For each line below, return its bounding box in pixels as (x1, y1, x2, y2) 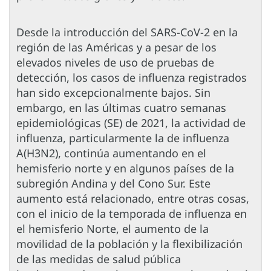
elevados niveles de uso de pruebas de (16, 55, 214, 70)
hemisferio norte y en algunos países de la (16, 161, 234, 176)
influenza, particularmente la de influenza (16, 131, 229, 146)
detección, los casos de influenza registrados (16, 70, 247, 85)
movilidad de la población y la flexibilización (16, 237, 243, 252)
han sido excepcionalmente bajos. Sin (16, 85, 211, 100)
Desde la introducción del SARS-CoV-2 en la (16, 25, 238, 40)
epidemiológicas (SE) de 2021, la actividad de (16, 116, 246, 131)
